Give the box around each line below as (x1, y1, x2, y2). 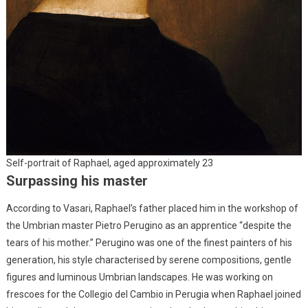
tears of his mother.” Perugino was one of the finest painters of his (5, 237, 292, 249)
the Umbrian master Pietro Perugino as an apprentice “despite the (5, 220, 291, 232)
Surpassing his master (5, 173, 148, 190)
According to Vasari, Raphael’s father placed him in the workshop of (5, 203, 298, 214)
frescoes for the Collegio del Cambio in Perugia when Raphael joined (5, 289, 301, 300)
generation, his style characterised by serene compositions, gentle (5, 254, 291, 266)
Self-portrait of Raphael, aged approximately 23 (6, 157, 213, 169)
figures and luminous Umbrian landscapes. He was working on (5, 272, 273, 283)
